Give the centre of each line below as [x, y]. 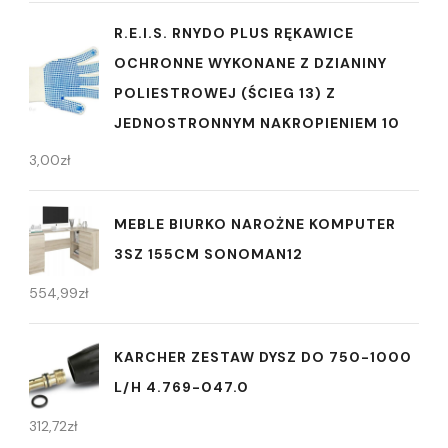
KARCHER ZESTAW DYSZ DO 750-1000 [263, 356]
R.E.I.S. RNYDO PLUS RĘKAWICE [234, 33]
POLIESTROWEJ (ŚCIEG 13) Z [225, 93]
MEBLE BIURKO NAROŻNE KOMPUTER [255, 223]
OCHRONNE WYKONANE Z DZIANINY [250, 63]
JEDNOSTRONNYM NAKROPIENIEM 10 [257, 123]
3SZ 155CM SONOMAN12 [208, 253]
